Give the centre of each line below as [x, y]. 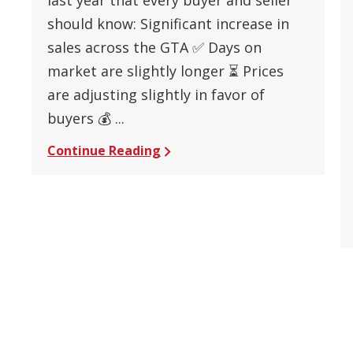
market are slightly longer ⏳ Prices [166, 71]
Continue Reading [104, 150]
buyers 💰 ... [86, 118]
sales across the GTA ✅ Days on [155, 47]
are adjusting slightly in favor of [156, 94]
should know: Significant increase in [169, 23]
